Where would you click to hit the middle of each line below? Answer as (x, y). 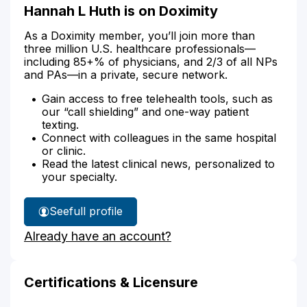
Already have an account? (98, 236)
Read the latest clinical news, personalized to (158, 163)
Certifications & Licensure (111, 282)
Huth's (97, 238)
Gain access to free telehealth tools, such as (157, 98)
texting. (60, 124)
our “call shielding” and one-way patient (145, 111)
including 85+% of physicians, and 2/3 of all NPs (151, 61)
